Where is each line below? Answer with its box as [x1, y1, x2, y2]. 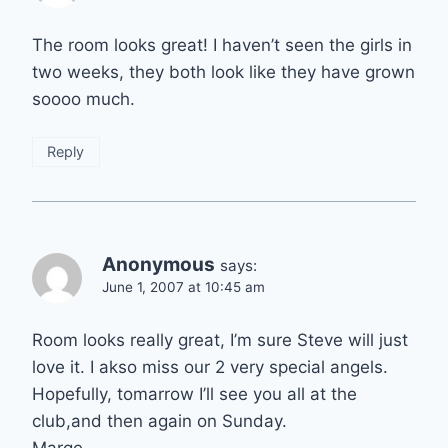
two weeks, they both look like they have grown [32, 62, 415, 83]
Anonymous [102, 252, 215, 276]
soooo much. [32, 89, 135, 110]
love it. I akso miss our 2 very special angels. [32, 356, 388, 377]
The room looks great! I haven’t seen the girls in [32, 35, 412, 56]
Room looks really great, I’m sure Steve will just [32, 329, 408, 350]
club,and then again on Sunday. [32, 410, 287, 431]
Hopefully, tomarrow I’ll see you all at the [32, 383, 357, 404]
